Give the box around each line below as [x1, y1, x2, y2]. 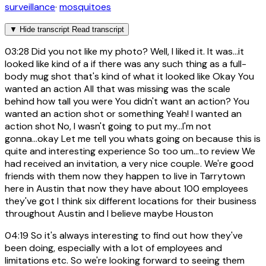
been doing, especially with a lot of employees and [5, 241, 222, 254]
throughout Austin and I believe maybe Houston [5, 207, 213, 220]
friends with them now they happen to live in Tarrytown [5, 169, 245, 182]
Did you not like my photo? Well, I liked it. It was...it [29, 45, 244, 58]
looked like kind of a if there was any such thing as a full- [5, 57, 246, 70]
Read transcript [72, 24, 124, 34]
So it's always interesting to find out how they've [28, 229, 243, 242]
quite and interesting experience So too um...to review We [5, 144, 255, 157]
